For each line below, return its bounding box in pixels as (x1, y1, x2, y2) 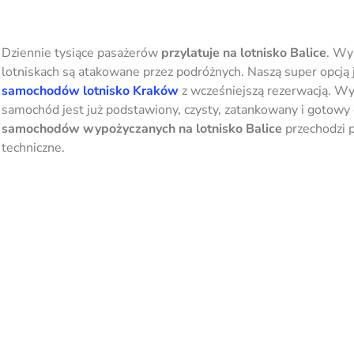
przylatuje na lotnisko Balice (161, 43, 326, 62)
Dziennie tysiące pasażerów (2, 43, 161, 62)
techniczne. (2, 138, 65, 156)
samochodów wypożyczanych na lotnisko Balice (2, 119, 282, 137)
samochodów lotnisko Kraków (2, 81, 179, 100)
